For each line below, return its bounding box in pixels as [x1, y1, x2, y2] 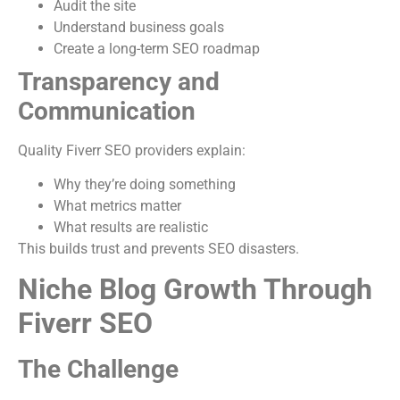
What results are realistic [54, 218, 208, 236]
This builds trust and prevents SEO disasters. [18, 239, 299, 257]
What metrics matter [54, 196, 181, 214]
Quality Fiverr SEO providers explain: [18, 141, 246, 159]
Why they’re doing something [54, 175, 236, 193]
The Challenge [18, 354, 179, 385]
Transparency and [18, 66, 220, 96]
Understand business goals [54, 18, 224, 36]
